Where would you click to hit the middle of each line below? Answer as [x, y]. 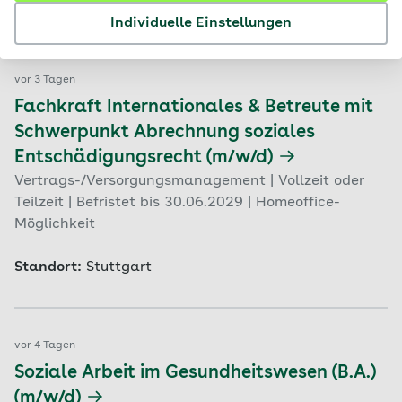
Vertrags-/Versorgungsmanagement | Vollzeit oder [189, 181]
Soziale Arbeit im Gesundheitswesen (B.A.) [195, 373]
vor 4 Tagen [45, 345]
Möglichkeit [55, 224]
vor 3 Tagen [45, 80]
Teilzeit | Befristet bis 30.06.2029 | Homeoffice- [177, 203]
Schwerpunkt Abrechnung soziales [165, 133]
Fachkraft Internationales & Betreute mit [194, 108]
